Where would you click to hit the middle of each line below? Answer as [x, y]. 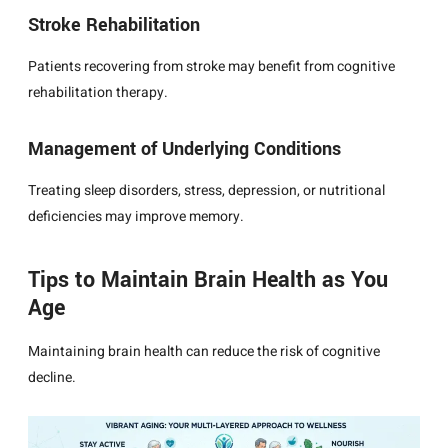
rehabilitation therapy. [98, 93]
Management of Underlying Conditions [184, 149]
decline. [52, 378]
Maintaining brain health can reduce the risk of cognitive [204, 352]
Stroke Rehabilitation [114, 25]
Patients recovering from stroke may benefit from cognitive [211, 67]
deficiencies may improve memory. [136, 217]
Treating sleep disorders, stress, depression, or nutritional [206, 191]
